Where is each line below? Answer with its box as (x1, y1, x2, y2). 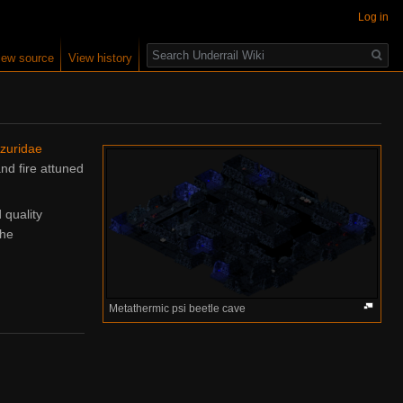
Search (146, 35, 206, 56)
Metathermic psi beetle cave (109, 302, 246, 316)
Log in (358, 11, 389, 23)
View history (68, 51, 133, 66)
